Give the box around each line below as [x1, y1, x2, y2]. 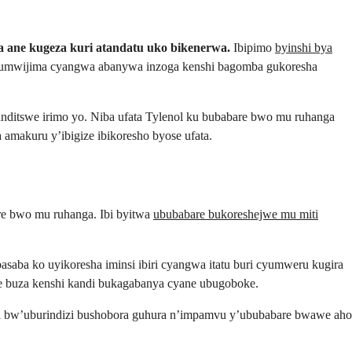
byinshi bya [275, 41, 332, 55]
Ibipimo [230, 41, 275, 55]
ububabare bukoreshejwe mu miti [153, 207, 318, 222]
